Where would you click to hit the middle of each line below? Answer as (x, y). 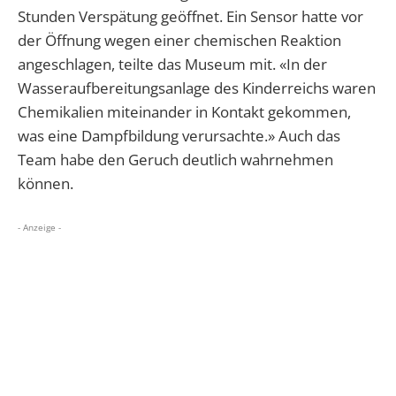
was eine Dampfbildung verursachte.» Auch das (179, 135)
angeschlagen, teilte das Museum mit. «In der (172, 64)
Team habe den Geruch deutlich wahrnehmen (175, 159)
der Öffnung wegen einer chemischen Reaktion (179, 40)
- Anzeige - (39, 227)
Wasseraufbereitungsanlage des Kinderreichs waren (197, 88)
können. (46, 183)
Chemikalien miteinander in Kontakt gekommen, (184, 111)
